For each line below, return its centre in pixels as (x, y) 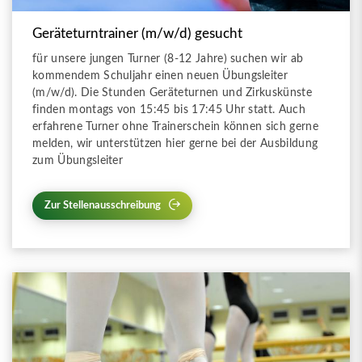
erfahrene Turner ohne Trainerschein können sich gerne (175, 126)
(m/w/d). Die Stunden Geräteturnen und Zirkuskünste (173, 92)
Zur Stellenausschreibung (103, 205)
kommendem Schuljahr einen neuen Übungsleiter (160, 75)
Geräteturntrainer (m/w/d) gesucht (137, 34)
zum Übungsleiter (78, 160)
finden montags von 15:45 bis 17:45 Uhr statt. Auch (169, 109)
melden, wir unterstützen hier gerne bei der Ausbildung (175, 143)
